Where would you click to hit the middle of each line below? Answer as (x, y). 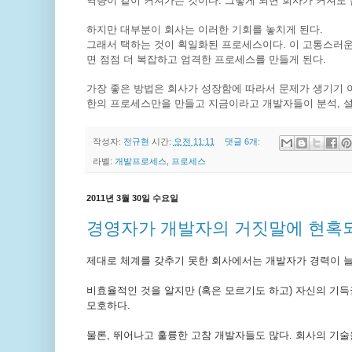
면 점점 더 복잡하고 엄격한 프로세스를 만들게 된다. (206, 60)
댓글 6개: (244, 142)
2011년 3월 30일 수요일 (132, 198)
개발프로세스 (140, 161)
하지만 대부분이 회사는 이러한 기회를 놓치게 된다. (204, 30)
